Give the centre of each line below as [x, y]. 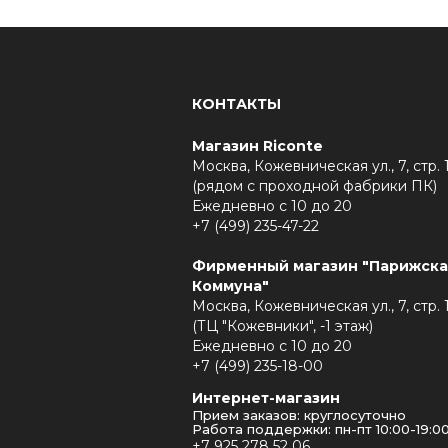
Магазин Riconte [257, 146]
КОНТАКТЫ [236, 104]
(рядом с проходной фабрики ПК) [314, 186]
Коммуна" [230, 286]
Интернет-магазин [266, 398]
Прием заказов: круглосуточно [299, 415]
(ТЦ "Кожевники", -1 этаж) [282, 326]
